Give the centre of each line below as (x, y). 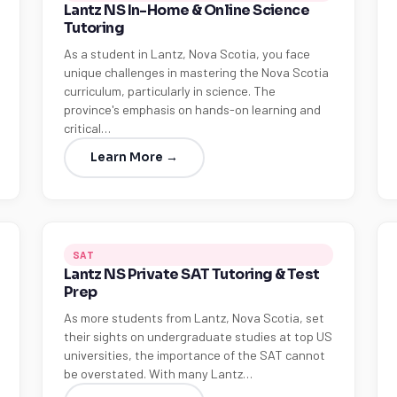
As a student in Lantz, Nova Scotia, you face (187, 54)
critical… (87, 128)
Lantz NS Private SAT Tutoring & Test (191, 274)
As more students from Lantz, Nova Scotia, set (194, 318)
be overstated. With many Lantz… (158, 374)
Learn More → (134, 157)
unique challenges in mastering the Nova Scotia (196, 72)
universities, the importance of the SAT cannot (194, 355)
